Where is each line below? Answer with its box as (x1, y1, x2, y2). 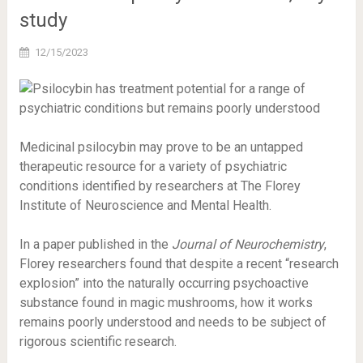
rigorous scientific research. (19, 334, 177, 349)
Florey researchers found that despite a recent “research (19, 256, 339, 271)
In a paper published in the (19, 237, 172, 252)
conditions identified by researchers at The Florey (19, 178, 301, 194)
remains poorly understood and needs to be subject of (19, 314, 327, 330)
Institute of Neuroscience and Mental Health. (19, 198, 271, 213)
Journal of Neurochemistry (171, 237, 324, 252)
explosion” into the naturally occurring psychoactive (19, 275, 309, 291)
